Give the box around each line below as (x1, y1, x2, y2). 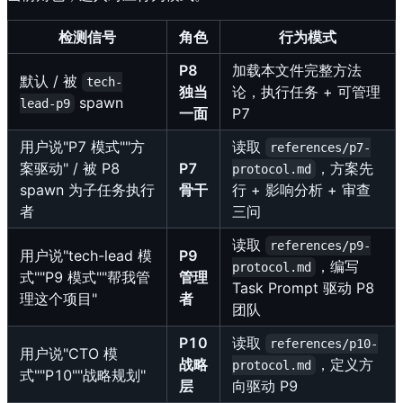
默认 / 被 (20, 72, 82, 91)
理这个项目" (20, 290, 97, 309)
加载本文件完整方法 (232, 61, 362, 80)
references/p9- (270, 238, 372, 254)
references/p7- (270, 140, 372, 156)
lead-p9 (20, 96, 70, 112)
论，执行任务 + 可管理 (232, 83, 381, 102)
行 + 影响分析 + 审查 (232, 181, 371, 200)
